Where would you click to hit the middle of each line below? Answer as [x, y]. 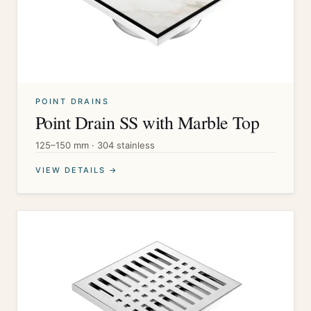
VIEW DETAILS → [77, 170]
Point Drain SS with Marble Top [148, 122]
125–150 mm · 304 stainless [95, 145]
